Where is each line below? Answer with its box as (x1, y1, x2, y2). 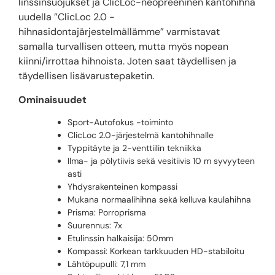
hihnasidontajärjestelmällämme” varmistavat (18, 25, 220, 39)
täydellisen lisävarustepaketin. (18, 69, 154, 83)
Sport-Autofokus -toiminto (68, 117, 173, 128)
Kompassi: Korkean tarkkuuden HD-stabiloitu (68, 246, 244, 257)
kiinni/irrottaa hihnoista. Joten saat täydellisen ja (18, 55, 236, 68)
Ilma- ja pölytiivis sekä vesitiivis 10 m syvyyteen (68, 155, 255, 167)
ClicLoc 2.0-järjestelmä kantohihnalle (68, 130, 214, 141)
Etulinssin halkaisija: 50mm (68, 233, 173, 244)
